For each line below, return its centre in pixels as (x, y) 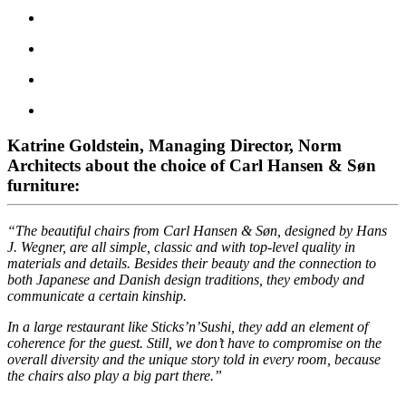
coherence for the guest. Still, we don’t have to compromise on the (194, 343)
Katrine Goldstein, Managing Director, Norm (174, 145)
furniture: (43, 185)
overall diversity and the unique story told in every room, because (194, 360)
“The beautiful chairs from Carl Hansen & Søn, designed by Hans (197, 231)
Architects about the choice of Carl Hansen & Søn (192, 165)
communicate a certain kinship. (97, 296)
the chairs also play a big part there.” (115, 376)
